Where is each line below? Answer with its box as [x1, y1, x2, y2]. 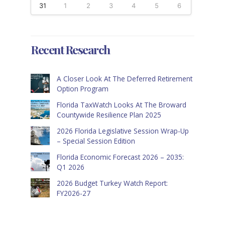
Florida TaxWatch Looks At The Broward [56, 100, 186, 110]
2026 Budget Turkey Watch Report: [56, 178, 168, 188]
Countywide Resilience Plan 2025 [56, 110, 161, 120]
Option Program [56, 84, 108, 94]
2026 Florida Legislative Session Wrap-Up [56, 126, 189, 136]
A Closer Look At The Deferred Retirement [56, 74, 192, 84]
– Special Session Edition [56, 136, 135, 146]
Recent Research [31, 41, 110, 57]
